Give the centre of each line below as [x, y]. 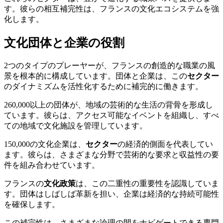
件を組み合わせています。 [52, 165]
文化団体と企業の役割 [64, 43]
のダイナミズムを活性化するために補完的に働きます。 [104, 86]
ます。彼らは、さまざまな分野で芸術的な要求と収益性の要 [111, 154]
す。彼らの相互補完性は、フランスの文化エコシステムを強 [111, 8]
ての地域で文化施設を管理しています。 [76, 125]
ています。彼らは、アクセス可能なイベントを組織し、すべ [111, 115]
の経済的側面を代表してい [165, 144]
